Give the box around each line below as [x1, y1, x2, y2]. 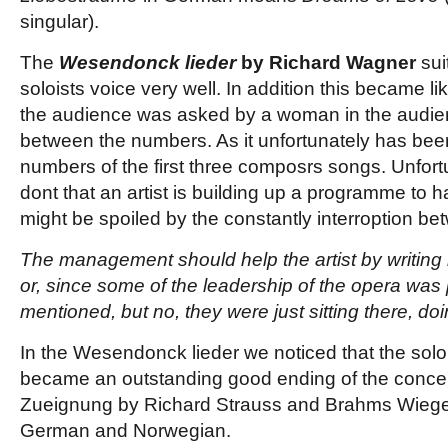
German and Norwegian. [20, 420, 231, 441]
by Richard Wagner [236, 52, 421, 73]
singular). [20, 11, 99, 32]
